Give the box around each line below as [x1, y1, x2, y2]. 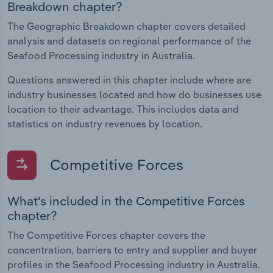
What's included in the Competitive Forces [7, 193, 245, 208]
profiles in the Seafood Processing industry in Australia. [7, 258, 260, 271]
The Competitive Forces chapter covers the [7, 229, 205, 241]
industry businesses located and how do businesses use [7, 88, 261, 101]
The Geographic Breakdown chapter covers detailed [7, 19, 246, 32]
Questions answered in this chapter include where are [7, 73, 251, 86]
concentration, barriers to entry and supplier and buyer [7, 243, 257, 256]
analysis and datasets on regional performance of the [7, 34, 251, 47]
